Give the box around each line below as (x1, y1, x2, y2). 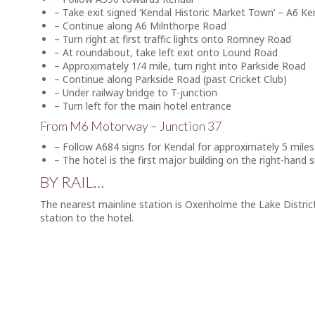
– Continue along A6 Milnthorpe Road (54, 19, 226, 32)
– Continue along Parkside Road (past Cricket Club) (54, 72, 287, 86)
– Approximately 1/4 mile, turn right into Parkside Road (54, 59, 306, 72)
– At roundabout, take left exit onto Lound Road (54, 46, 278, 59)
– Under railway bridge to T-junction (54, 86, 217, 99)
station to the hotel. (40, 211, 134, 224)
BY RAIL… (40, 172, 104, 191)
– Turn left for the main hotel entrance (54, 99, 231, 112)
